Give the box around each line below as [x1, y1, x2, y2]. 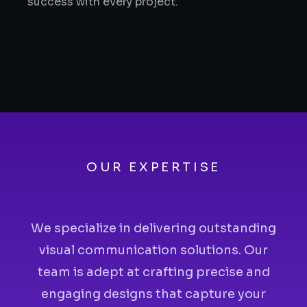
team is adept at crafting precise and [37, 265, 270, 280]
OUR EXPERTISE [86, 160, 221, 175]
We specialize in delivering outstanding [31, 221, 276, 236]
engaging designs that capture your [41, 286, 266, 302]
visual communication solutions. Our [39, 243, 268, 258]
